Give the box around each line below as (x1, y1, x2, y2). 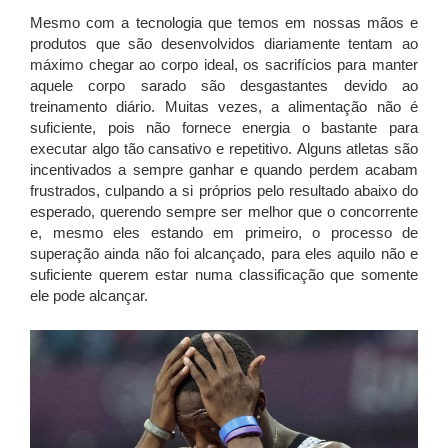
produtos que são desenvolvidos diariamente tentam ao (30, 34, 418, 52)
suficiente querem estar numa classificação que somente (30, 265, 418, 283)
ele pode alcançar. (30, 286, 148, 304)
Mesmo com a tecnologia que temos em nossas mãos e (30, 13, 418, 31)
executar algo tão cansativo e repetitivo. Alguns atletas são (30, 139, 418, 157)
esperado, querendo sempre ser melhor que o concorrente (30, 202, 418, 220)
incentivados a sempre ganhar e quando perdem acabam (30, 160, 418, 178)
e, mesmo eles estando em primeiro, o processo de (30, 223, 418, 241)
